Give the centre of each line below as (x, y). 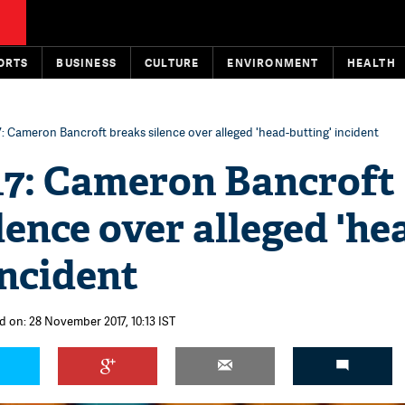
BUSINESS (87, 63)
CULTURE (172, 63)
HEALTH (371, 63)
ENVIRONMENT (273, 63)
